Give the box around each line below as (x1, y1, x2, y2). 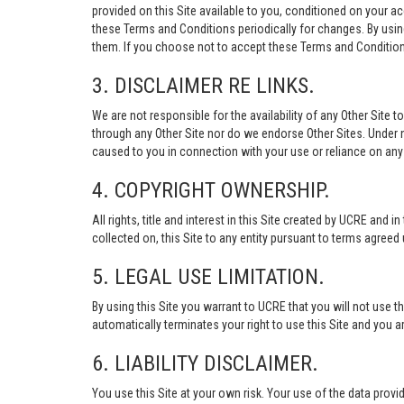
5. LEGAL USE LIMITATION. (92, 264, 325, 289)
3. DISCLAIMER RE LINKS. (92, 73, 315, 98)
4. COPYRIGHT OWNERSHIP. (92, 178, 330, 203)
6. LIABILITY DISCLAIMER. (92, 351, 318, 376)
